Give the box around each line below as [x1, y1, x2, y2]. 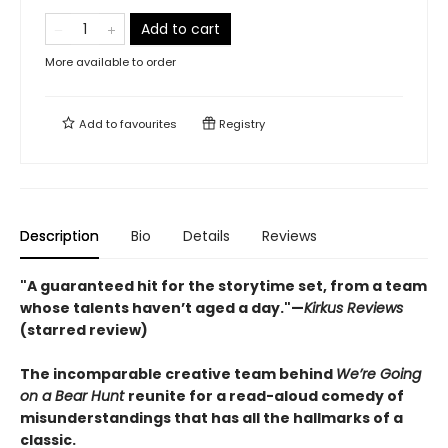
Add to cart [141, 19, 220, 39]
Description [20, 226, 99, 246]
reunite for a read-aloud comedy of [128, 386, 404, 406]
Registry [216, 116, 265, 132]
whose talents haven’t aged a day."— [20, 298, 304, 318]
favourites [120, 116, 177, 132]
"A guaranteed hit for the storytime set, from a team [20, 276, 427, 296]
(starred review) [20, 320, 148, 340]
